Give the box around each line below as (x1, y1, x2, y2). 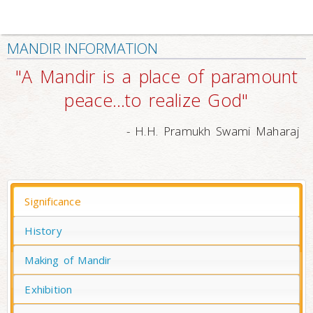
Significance (24, 194, 81, 208)
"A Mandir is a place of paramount (15, 64, 298, 88)
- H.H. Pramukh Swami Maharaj (126, 123, 299, 139)
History (24, 223, 62, 238)
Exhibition (24, 282, 73, 296)
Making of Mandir (24, 252, 112, 267)
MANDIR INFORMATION (7, 38, 158, 58)
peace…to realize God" (64, 88, 249, 112)
